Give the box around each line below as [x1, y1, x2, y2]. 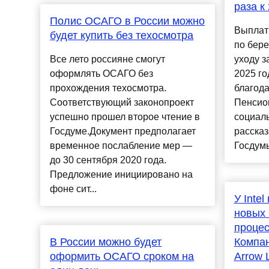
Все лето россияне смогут [50, 54, 166, 65]
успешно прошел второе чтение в [50, 112, 201, 122]
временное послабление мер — [50, 141, 193, 151]
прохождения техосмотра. [50, 83, 167, 94]
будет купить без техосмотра [50, 29, 194, 42]
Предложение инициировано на [50, 169, 193, 180]
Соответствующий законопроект [50, 97, 195, 108]
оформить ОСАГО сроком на [50, 250, 195, 263]
